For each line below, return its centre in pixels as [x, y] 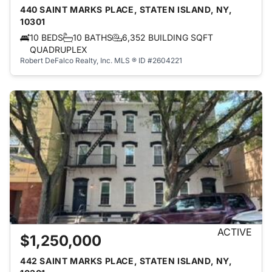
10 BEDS [46, 37]
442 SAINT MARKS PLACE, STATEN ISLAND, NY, [126, 261]
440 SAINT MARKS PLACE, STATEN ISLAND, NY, [126, 9]
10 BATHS [93, 37]
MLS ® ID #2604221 [148, 60]
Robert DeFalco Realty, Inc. [66, 60]
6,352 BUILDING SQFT [168, 37]
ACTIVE [235, 232]
